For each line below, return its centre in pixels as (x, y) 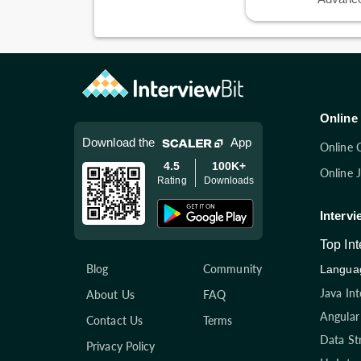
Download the (119, 142)
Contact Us (114, 320)
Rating (172, 180)
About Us (110, 294)
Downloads (229, 180)
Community (232, 268)
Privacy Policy (121, 346)
